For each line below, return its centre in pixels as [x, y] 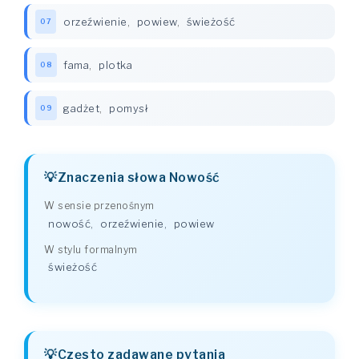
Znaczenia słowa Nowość [139, 177]
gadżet [81, 108]
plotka [115, 65]
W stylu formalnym [91, 249]
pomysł [128, 108]
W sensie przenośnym [99, 206]
